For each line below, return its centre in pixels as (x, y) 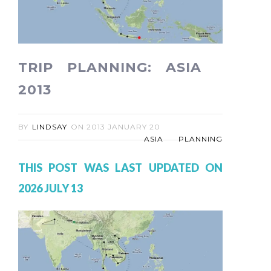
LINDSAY (50, 127)
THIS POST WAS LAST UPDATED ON (120, 168)
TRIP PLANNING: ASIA (110, 68)
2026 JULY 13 (51, 188)
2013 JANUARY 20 (123, 127)
